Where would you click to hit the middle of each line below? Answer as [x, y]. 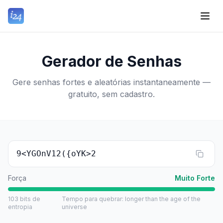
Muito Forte [195, 178]
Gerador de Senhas [111, 61]
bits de [30, 199]
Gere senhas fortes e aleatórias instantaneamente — [111, 82]
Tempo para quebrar [92, 199]
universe [75, 207]
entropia [20, 207]
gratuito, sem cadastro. [111, 94]
